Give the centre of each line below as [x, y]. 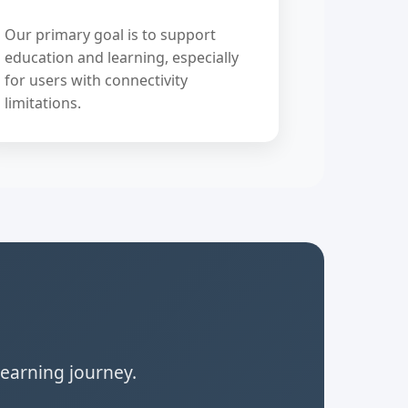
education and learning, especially [121, 57]
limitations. [42, 103]
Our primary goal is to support [110, 35]
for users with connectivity [96, 80]
